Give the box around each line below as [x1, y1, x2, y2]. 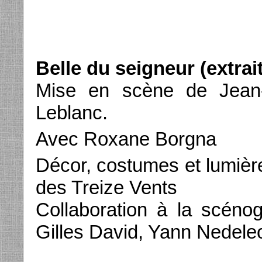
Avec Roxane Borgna [36, 128, 216, 150]
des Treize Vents [36, 177, 177, 198]
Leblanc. [36, 102, 108, 123]
